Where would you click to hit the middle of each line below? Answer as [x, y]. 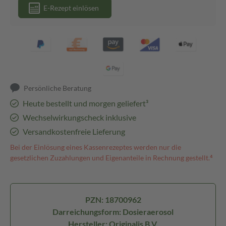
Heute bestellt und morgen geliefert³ [85, 103]
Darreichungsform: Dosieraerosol [113, 212]
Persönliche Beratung [58, 88]
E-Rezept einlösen [71, 8]
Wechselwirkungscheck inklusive [79, 117]
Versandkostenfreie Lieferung [74, 131]
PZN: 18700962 [113, 200]
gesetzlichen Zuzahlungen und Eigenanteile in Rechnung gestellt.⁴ [111, 158]
